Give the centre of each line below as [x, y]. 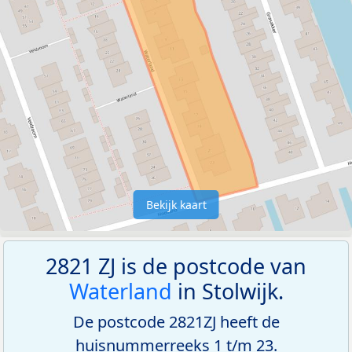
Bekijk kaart [176, 204]
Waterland [120, 291]
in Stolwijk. [227, 291]
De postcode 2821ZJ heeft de [176, 321]
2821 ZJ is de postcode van [176, 266]
